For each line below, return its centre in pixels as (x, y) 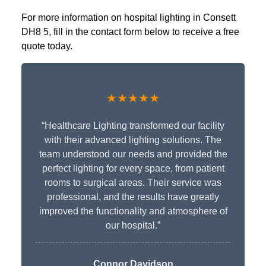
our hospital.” (133, 226)
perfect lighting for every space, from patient (133, 169)
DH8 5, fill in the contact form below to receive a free (130, 32)
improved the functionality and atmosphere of (133, 211)
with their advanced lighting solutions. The (133, 140)
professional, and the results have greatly (133, 197)
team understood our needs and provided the (133, 154)
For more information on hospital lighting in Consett (129, 18)
